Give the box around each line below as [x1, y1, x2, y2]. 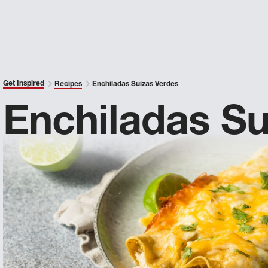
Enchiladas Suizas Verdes [90, 81, 179, 88]
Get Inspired [3, 80, 45, 87]
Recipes [54, 81, 83, 88]
